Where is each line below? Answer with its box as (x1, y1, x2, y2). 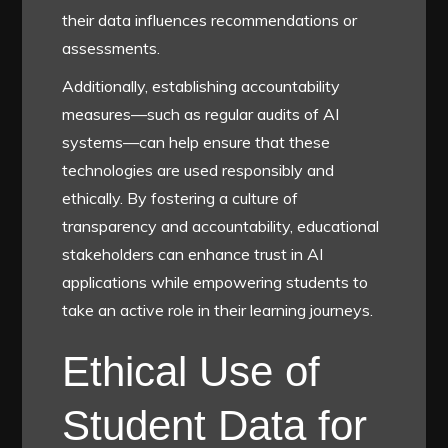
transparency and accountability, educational (62, 215, 380, 236)
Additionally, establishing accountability (62, 75, 341, 96)
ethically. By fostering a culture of (62, 187, 299, 208)
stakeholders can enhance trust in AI (62, 243, 324, 264)
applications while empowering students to (62, 271, 369, 292)
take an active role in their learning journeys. (62, 299, 374, 320)
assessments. (62, 37, 161, 58)
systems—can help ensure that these (62, 131, 331, 152)
